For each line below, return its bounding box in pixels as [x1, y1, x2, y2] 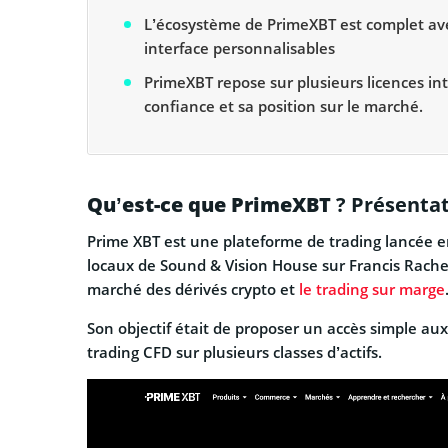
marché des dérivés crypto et [87, 279, 299, 300]
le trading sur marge [299, 279, 445, 300]
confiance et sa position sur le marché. [144, 95, 423, 116]
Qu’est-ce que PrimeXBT [87, 191, 331, 219]
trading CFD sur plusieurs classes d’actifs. [87, 342, 382, 363]
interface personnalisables [144, 37, 335, 58]
